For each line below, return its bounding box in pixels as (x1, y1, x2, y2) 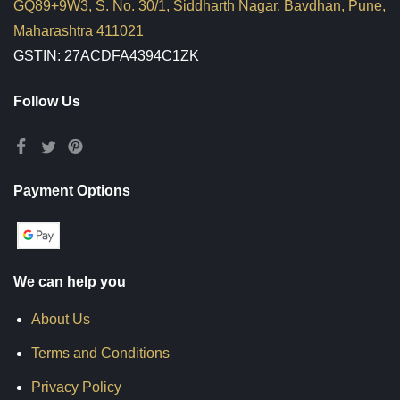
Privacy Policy (31, 379, 121, 395)
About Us (31, 312, 90, 327)
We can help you (13, 274, 126, 289)
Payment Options (13, 183, 130, 198)
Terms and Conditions (31, 346, 170, 361)
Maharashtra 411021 (13, 23, 144, 38)
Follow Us (13, 94, 80, 109)
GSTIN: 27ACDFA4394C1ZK (13, 48, 199, 63)
